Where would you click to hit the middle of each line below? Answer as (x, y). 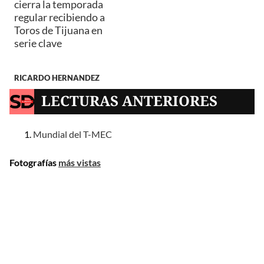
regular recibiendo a (60, 17)
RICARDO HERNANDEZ (57, 77)
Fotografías (34, 163)
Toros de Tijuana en (58, 30)
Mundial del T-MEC (72, 134)
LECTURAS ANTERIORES (130, 101)
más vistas (80, 163)
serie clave (38, 43)
